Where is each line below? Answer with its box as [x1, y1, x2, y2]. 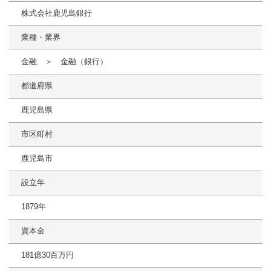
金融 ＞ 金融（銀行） [21, 57, 108, 67]
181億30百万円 [21, 250, 74, 260]
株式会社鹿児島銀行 [21, 8, 92, 18]
